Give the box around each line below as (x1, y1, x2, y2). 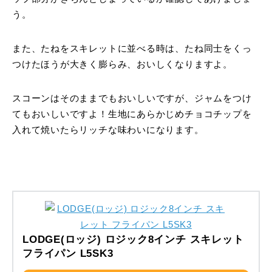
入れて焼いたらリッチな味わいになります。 (12, 124, 204, 135)
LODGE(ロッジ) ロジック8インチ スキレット (22, 233, 244, 245)
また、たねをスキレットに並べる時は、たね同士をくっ (12, 43, 252, 53)
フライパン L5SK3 (22, 247, 114, 259)
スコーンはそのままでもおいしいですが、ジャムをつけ (12, 93, 252, 103)
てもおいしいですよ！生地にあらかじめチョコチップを (12, 109, 252, 119)
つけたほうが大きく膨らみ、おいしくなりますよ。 (12, 59, 233, 69)
